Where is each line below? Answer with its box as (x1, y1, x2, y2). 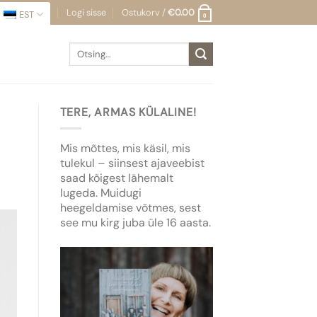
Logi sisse (66, 6, 106, 18)
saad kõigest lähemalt (59, 170, 173, 185)
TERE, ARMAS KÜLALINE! (59, 105, 197, 120)
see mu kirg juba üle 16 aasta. (59, 214, 211, 230)
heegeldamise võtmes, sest (59, 200, 201, 215)
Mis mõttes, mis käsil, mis (59, 140, 190, 156)
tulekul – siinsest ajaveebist (59, 155, 204, 171)
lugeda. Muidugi (59, 185, 142, 200)
